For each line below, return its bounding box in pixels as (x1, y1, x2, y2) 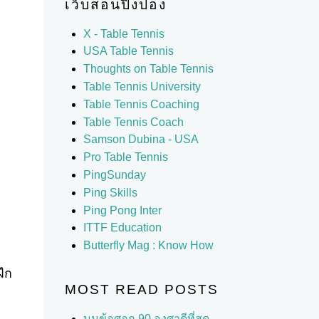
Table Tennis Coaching (83, 98, 199, 110)
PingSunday (83, 168, 146, 181)
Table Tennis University (83, 80, 201, 93)
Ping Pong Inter (83, 204, 162, 216)
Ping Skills (83, 186, 137, 199)
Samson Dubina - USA (83, 133, 199, 146)
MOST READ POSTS (64, 282, 219, 298)
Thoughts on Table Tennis (83, 63, 214, 75)
